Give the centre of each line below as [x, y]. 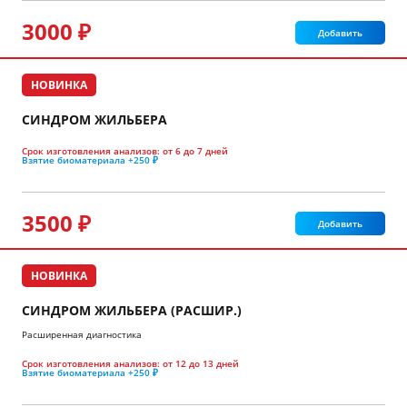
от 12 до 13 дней [201, 364]
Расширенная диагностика [82, 335]
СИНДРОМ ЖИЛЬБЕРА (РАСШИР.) [132, 311]
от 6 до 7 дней [195, 150]
